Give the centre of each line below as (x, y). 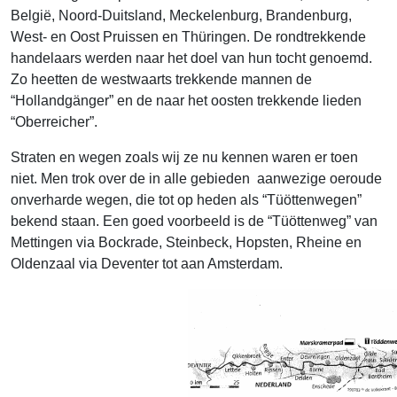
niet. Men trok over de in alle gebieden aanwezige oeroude (196, 178)
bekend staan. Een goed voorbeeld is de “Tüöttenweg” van (194, 221)
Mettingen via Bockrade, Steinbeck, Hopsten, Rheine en (186, 242)
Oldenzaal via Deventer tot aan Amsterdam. (147, 263)
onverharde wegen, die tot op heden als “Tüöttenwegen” (186, 199)
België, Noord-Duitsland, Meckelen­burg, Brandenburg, (181, 15)
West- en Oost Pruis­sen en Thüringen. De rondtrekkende (188, 36)
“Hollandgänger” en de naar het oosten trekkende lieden (186, 100)
